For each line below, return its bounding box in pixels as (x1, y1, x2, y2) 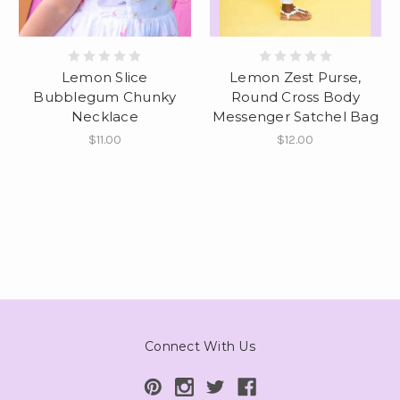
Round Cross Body (230, 88, 360, 106)
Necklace (71, 108, 138, 126)
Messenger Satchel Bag (212, 108, 379, 126)
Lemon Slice (61, 69, 148, 87)
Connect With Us (145, 338, 255, 355)
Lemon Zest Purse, (229, 69, 362, 87)
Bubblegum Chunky (33, 88, 177, 106)
